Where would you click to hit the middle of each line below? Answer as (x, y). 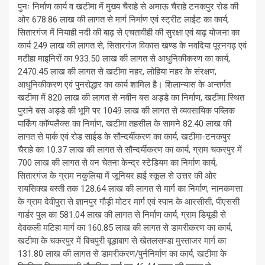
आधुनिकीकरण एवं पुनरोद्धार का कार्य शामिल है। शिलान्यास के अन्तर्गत (124, 85)
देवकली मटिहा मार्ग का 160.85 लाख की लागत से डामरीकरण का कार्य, (125, 228)
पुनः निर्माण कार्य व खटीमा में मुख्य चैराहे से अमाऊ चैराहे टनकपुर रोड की (128, 7)
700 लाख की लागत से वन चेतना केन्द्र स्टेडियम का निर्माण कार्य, (117, 163)
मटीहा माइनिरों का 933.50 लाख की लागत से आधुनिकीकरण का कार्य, (124, 59)
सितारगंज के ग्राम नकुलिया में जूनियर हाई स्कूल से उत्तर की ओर (117, 176)
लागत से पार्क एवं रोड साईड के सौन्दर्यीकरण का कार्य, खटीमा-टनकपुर (124, 137)
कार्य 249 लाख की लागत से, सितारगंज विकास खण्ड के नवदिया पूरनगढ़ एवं (132, 46)
